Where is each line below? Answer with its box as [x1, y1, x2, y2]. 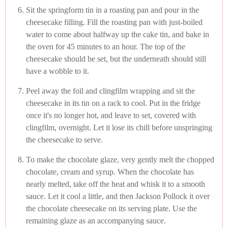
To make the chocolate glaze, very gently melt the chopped [26, 155, 214, 164]
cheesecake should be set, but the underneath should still [26, 54, 206, 63]
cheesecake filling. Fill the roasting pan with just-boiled [26, 17, 203, 26]
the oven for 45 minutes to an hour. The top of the [26, 42, 185, 51]
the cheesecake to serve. [26, 135, 103, 144]
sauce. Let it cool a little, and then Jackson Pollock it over [26, 191, 210, 201]
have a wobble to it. [26, 66, 89, 75]
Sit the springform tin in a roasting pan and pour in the [26, 5, 199, 14]
